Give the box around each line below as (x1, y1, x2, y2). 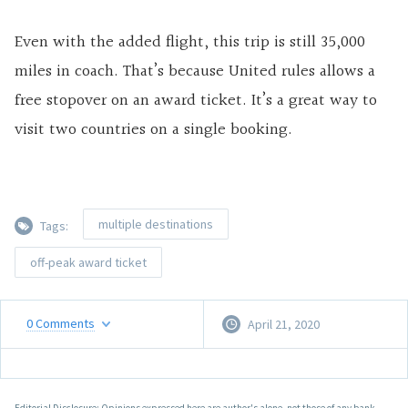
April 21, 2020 (248, 315, 320, 332)
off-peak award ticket (30, 253, 147, 270)
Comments (36, 315, 95, 332)
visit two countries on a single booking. (15, 116, 292, 143)
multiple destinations (98, 215, 213, 232)
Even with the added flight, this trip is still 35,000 (15, 28, 365, 56)
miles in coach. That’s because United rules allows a (15, 57, 375, 85)
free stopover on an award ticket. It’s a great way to (15, 87, 377, 114)
